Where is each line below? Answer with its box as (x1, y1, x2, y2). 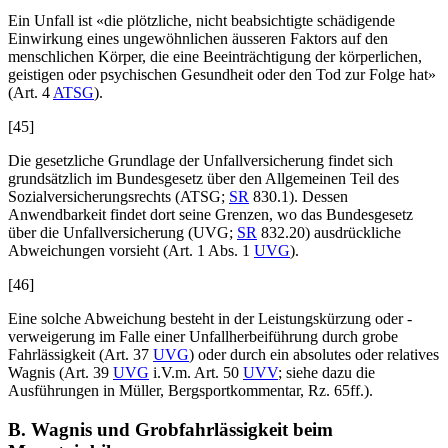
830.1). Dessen (249, 188, 348, 206)
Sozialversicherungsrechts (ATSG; (8, 188, 229, 206)
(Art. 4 (8, 84, 50, 102)
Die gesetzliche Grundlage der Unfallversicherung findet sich (8, 152, 393, 170)
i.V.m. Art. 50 (149, 364, 239, 382)
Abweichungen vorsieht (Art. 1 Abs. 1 (8, 242, 250, 260)
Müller (119, 382, 160, 400)
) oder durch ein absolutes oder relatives (189, 346, 439, 364)
